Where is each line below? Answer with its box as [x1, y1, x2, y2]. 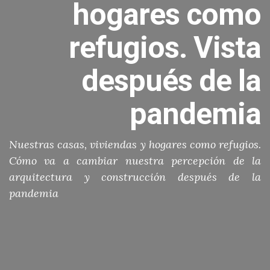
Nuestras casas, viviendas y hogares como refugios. [9, 137, 261, 151]
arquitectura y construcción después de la [9, 170, 261, 184]
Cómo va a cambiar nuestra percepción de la [9, 154, 261, 168]
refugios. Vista [69, 30, 261, 65]
